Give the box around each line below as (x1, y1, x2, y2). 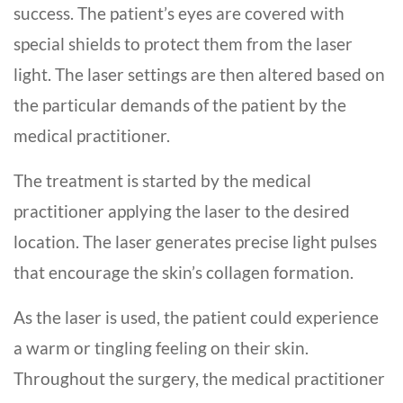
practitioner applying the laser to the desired (13, 201, 350, 222)
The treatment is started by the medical (13, 170, 311, 192)
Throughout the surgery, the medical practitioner (13, 368, 385, 390)
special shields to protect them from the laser (13, 33, 353, 55)
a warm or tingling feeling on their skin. (13, 337, 309, 359)
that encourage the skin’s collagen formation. (13, 262, 354, 283)
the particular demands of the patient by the (13, 94, 346, 116)
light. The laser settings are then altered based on (13, 64, 385, 85)
